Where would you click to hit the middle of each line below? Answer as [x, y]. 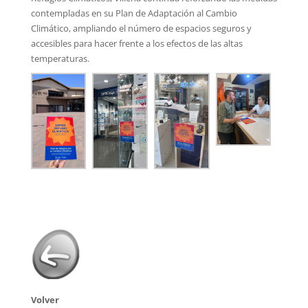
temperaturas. [60, 58]
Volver [45, 299]
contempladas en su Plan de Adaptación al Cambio [134, 13]
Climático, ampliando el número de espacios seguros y [141, 28]
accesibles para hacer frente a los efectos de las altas [136, 43]
